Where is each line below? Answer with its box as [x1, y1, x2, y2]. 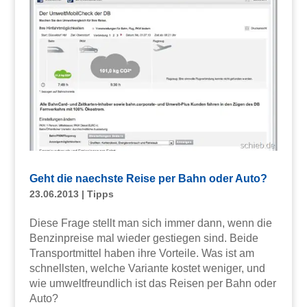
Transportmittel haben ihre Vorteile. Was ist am [29, 247, 254, 259]
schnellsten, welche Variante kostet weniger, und [29, 262, 265, 274]
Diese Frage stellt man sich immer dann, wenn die [29, 217, 272, 229]
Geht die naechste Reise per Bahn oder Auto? [29, 172, 267, 184]
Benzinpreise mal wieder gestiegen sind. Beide [29, 232, 258, 244]
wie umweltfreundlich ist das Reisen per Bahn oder [29, 277, 276, 289]
